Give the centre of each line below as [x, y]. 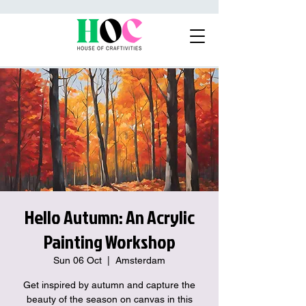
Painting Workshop [109, 241]
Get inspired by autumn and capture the [109, 285]
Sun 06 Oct [78, 260]
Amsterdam [140, 260]
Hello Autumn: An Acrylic [109, 217]
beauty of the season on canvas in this [109, 299]
